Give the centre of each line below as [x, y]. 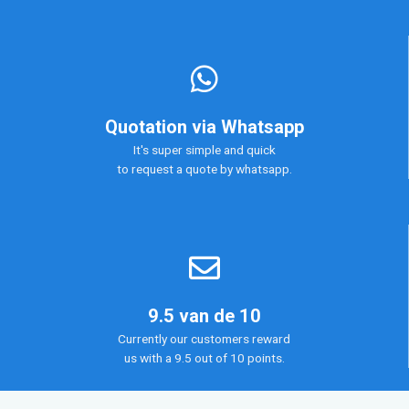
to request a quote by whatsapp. [204, 169]
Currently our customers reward [204, 339]
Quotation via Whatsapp [204, 127]
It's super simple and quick [204, 150]
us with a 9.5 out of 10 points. [204, 358]
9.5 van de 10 [204, 316]
